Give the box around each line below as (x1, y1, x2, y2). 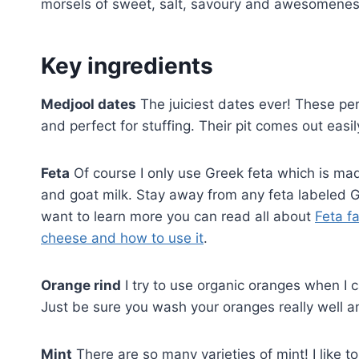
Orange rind (41, 276, 121, 293)
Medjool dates (41, 95, 136, 112)
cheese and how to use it (41, 229, 204, 246)
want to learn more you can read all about (41, 208, 315, 224)
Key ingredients (41, 51, 213, 79)
